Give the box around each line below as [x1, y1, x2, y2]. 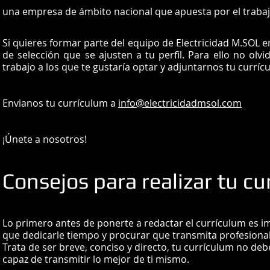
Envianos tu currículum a [2, 96, 118, 110]
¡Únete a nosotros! [2, 133, 87, 146]
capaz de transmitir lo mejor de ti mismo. [2, 253, 189, 266]
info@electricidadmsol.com [118, 96, 242, 110]
